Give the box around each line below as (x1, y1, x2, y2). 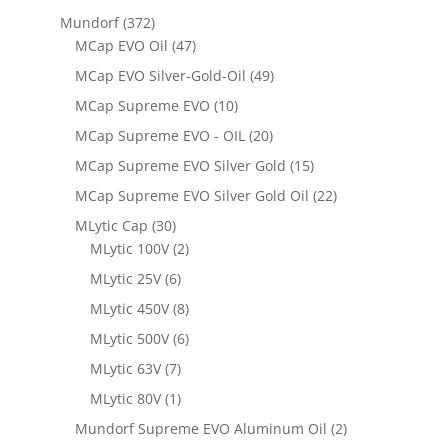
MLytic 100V (89, 239, 169, 259)
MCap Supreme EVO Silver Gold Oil (74, 186, 309, 206)
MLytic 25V (89, 269, 161, 289)
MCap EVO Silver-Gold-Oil (74, 66, 246, 86)
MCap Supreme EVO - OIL (74, 126, 245, 146)
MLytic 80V (89, 389, 161, 409)
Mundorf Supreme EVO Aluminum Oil (74, 419, 327, 439)
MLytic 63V (89, 359, 161, 379)
